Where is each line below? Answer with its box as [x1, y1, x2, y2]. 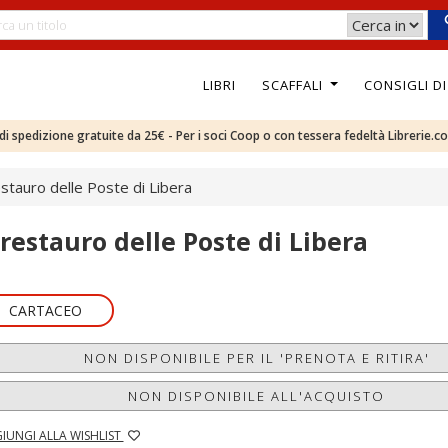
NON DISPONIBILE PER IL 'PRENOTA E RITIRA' [83, 349, 430, 367]
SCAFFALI [261, 75, 327, 94]
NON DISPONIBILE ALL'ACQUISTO [128, 387, 386, 405]
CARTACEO [8, 301, 82, 320]
